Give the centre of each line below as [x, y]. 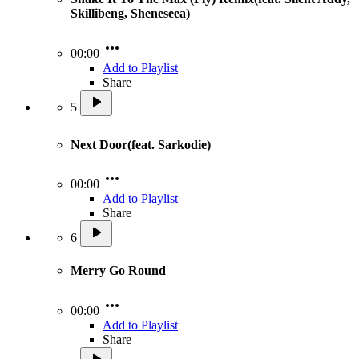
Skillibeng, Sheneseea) [130, 14]
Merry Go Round [118, 271]
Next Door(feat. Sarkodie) [142, 144]
